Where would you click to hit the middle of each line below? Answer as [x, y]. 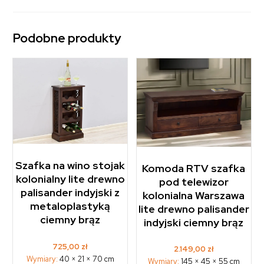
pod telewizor [194, 181]
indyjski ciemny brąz [194, 222]
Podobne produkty [67, 38]
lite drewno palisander [194, 209]
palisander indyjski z [70, 193]
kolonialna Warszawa [194, 195]
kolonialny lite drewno [70, 179]
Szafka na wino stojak [70, 166]
